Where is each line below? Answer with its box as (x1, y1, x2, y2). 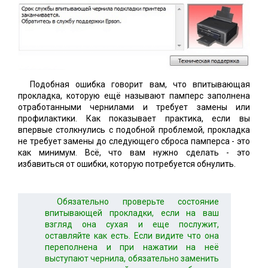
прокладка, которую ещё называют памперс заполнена (18, 90, 250, 100)
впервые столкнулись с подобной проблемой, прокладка (18, 124, 250, 135)
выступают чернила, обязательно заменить (45, 253, 219, 263)
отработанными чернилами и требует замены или (18, 102, 250, 112)
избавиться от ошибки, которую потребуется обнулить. (18, 159, 236, 169)
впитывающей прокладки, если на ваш (45, 208, 219, 218)
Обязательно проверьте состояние (57, 196, 219, 206)
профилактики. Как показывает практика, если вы (18, 113, 250, 123)
